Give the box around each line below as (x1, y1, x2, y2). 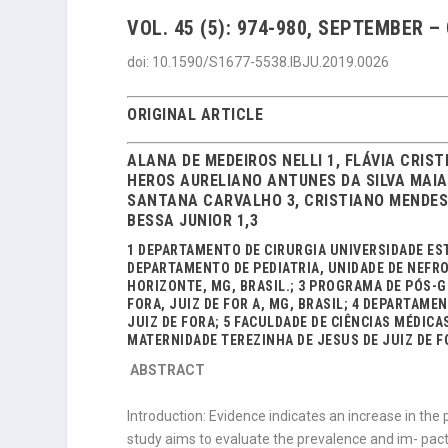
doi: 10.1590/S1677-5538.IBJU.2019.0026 (127, 54, 390, 70)
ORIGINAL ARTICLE (127, 105, 264, 125)
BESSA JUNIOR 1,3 (127, 211, 259, 231)
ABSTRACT (130, 362, 206, 379)
